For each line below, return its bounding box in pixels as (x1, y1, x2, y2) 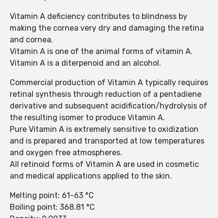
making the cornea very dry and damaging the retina (10, 23, 204, 33)
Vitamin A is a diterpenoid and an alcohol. (10, 58, 161, 68)
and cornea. (10, 35, 53, 45)
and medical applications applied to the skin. (10, 171, 172, 181)
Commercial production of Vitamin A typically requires (10, 78, 208, 88)
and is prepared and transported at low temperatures (10, 136, 204, 146)
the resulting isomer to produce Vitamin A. (10, 113, 167, 123)
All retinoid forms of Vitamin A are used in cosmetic (10, 160, 199, 169)
